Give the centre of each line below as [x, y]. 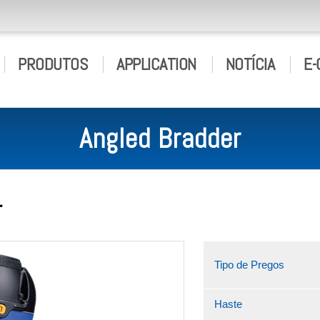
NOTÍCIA [250, 64]
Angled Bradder [160, 139]
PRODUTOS [52, 64]
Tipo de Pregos [249, 265]
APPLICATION [156, 64]
